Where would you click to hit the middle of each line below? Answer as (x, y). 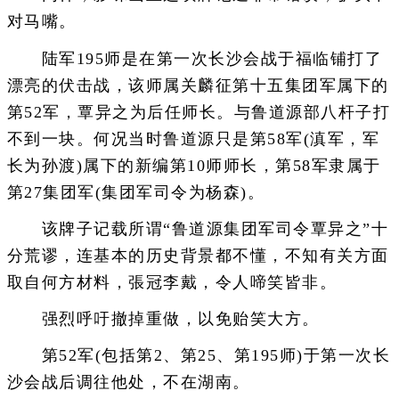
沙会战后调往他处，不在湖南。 (128, 383)
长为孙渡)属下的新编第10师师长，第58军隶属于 (194, 165)
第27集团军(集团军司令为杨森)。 (135, 192)
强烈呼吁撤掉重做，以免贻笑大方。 (163, 319)
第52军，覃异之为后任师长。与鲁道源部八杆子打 (198, 112)
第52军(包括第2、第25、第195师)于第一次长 (198, 356)
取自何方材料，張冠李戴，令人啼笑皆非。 (171, 282)
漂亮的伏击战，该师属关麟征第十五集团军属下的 (198, 85)
